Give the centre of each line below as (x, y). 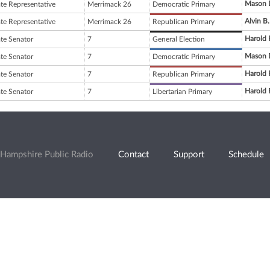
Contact (133, 155)
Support (189, 155)
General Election (179, 39)
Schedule (246, 155)
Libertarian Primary (182, 92)
